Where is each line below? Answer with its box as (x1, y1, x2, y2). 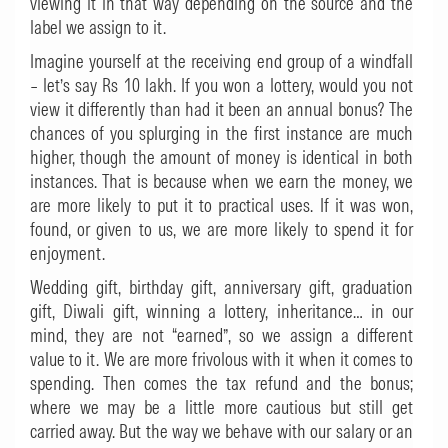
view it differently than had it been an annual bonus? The (30, 98, 413, 121)
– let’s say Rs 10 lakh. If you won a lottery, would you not (30, 74, 413, 97)
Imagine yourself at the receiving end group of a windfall (30, 50, 413, 73)
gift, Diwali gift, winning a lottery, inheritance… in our (30, 300, 413, 323)
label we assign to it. (30, 16, 166, 39)
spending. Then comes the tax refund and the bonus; (30, 372, 413, 395)
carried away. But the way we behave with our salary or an (30, 420, 413, 443)
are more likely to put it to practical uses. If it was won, (30, 194, 413, 217)
